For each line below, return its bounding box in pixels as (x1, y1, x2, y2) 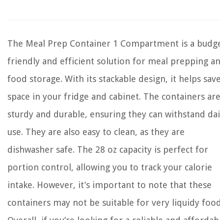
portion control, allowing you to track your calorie (7, 162, 212, 172)
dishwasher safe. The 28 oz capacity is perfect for (7, 144, 208, 155)
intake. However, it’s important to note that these (7, 180, 212, 190)
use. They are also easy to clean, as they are (7, 127, 185, 137)
